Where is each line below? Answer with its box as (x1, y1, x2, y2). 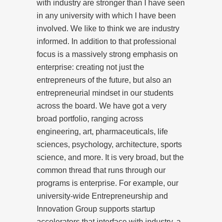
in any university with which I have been (37, 11, 176, 20)
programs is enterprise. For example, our (37, 178, 178, 187)
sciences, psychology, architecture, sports (37, 140, 182, 149)
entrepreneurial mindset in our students (37, 88, 173, 97)
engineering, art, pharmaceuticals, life (37, 127, 168, 136)
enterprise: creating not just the (37, 62, 144, 71)
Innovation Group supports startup (37, 204, 155, 213)
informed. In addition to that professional (37, 37, 176, 46)
